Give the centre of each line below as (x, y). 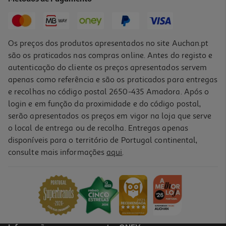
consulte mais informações (58, 152)
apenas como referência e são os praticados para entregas (113, 79)
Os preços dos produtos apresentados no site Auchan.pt (108, 43)
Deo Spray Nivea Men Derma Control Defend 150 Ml (90, 156)
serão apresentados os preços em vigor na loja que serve (110, 116)
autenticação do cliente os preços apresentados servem (108, 67)
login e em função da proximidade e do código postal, (105, 104)
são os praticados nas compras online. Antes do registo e (110, 55)
